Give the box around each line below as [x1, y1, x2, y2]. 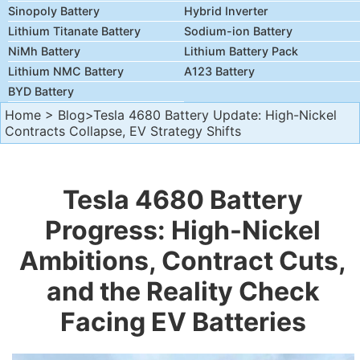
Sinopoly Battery [8, 4, 100, 18]
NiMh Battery [8, 44, 80, 58]
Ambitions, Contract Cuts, [19, 245, 347, 276]
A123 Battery [184, 64, 255, 78]
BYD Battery [8, 84, 74, 98]
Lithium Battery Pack [184, 44, 298, 58]
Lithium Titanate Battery [8, 24, 141, 38]
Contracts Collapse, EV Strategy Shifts [5, 123, 241, 139]
